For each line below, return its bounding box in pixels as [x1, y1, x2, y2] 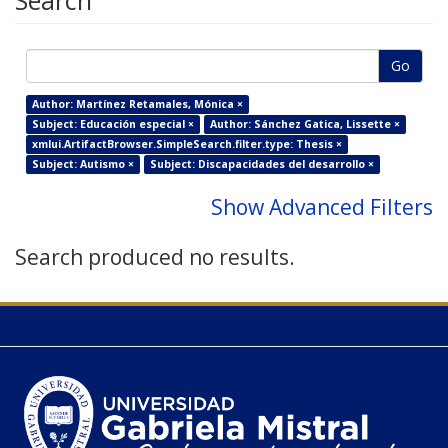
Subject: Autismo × [31, 157, 134, 172]
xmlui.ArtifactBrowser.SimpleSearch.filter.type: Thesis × [31, 137, 342, 152]
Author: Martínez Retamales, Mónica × [31, 97, 243, 112]
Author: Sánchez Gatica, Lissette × [209, 117, 400, 132]
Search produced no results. [15, 243, 295, 272]
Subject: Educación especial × [31, 117, 194, 132]
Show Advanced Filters [211, 193, 433, 222]
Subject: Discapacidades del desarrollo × [149, 157, 374, 172]
